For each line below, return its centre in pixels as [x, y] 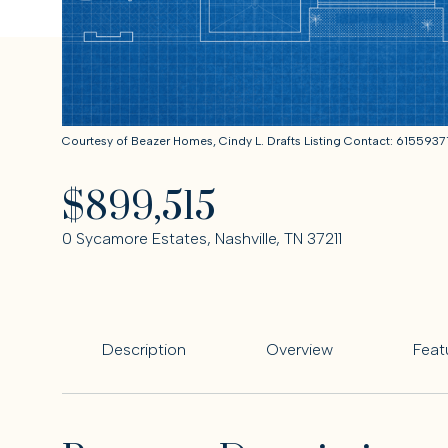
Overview [299, 349]
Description [144, 349]
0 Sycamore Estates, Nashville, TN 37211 [202, 238]
